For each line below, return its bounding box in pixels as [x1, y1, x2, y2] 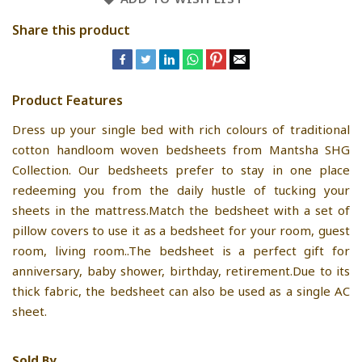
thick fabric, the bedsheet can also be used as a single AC [12, 282, 350, 299]
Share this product [12, 20, 130, 39]
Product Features [12, 90, 123, 109]
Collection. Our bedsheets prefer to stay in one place [12, 161, 350, 178]
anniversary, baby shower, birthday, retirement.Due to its [12, 262, 350, 279]
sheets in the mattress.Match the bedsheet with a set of [12, 201, 350, 218]
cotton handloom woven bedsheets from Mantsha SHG [12, 141, 350, 158]
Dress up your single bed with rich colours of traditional [12, 120, 350, 137]
